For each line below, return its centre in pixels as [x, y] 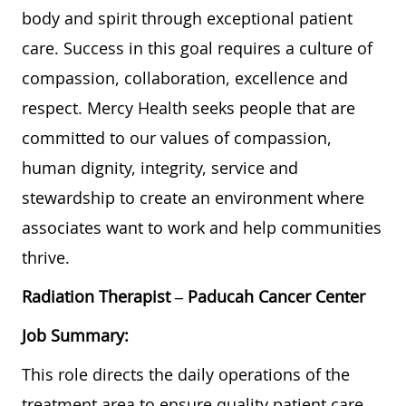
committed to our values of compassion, [177, 137]
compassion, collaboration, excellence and [185, 77]
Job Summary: [75, 335]
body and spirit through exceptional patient [187, 18]
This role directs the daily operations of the [186, 374]
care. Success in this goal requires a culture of [197, 48]
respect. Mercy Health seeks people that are [188, 107]
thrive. [46, 257]
